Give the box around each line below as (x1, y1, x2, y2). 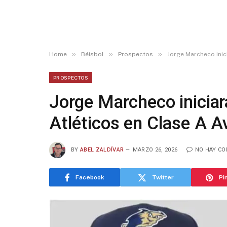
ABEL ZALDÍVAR (80, 146, 124, 153)
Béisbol (81, 51, 104, 58)
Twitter (152, 174, 174, 181)
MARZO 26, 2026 (132, 146, 178, 153)
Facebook (75, 174, 104, 181)
